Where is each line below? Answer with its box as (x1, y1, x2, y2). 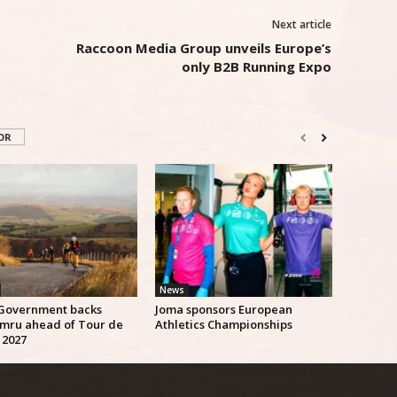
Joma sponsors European (154, 301, 292, 317)
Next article (271, 17, 331, 32)
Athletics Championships (154, 316, 292, 332)
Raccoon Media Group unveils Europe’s (75, 39, 331, 57)
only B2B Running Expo (181, 58, 331, 75)
